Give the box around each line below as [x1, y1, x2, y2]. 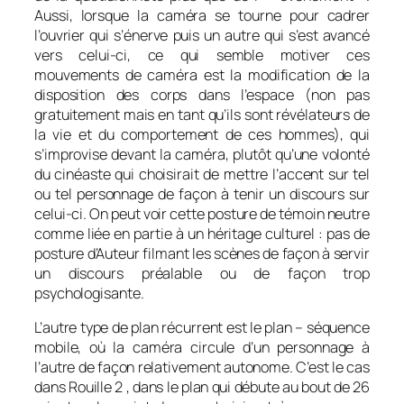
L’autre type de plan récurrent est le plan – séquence [34, 317, 370, 338]
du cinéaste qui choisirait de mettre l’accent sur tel [34, 163, 370, 184]
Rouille [68, 377, 113, 398]
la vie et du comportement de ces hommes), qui [34, 124, 370, 144]
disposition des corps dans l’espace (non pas [34, 84, 370, 105]
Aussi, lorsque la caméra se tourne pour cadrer [34, 5, 370, 25]
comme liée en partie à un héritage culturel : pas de [34, 223, 370, 243]
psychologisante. [34, 282, 144, 303]
